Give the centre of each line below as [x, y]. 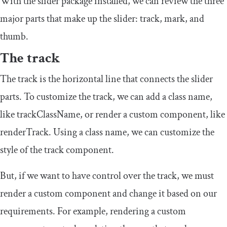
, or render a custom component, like [153, 115]
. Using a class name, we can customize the [131, 133]
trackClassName [48, 115]
